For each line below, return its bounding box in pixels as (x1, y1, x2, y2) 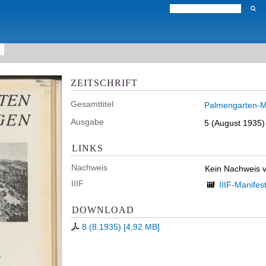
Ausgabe (71, 117, 104, 126)
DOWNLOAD (72, 204, 134, 215)
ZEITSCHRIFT (71, 77, 138, 88)
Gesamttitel (71, 99, 113, 109)
